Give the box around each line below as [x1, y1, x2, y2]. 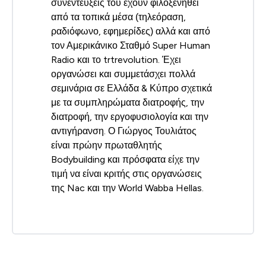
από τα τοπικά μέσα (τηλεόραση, [51, 11, 186, 22]
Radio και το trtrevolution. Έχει [51, 54, 181, 65]
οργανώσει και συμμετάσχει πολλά [51, 68, 195, 79]
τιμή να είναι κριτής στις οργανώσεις [51, 168, 202, 179]
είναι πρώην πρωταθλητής [51, 140, 162, 150]
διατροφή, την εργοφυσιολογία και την [51, 111, 208, 122]
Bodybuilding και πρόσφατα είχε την [51, 154, 199, 164]
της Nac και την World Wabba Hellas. [51, 182, 204, 193]
